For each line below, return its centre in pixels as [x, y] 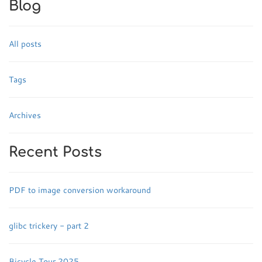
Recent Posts [55, 152]
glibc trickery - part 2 [49, 226]
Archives [25, 115]
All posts [25, 44]
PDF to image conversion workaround [80, 190]
